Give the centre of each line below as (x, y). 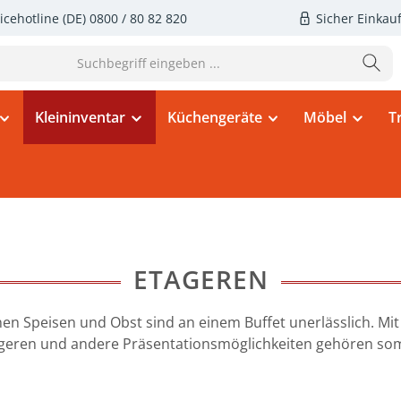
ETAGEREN (200, 279)
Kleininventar (80, 117)
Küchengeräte (214, 117)
